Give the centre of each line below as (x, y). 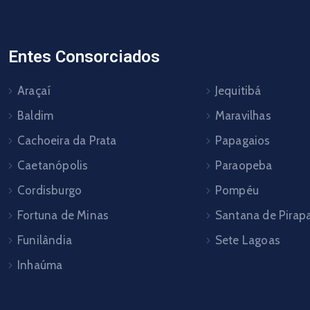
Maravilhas (243, 116)
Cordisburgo (49, 190)
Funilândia (44, 240)
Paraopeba (244, 165)
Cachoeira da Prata (67, 140)
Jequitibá (238, 91)
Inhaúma (40, 265)
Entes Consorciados (84, 57)
